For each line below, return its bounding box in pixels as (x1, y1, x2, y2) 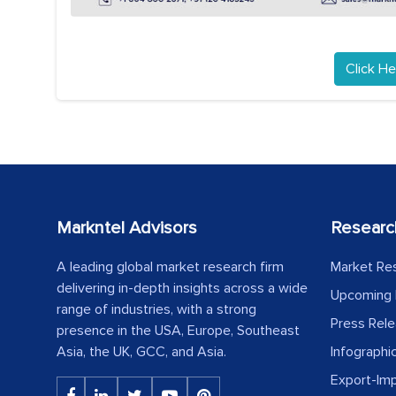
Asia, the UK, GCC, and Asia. (57, 343, 226, 362)
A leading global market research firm (57, 258, 284, 277)
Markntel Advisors (57, 217, 197, 240)
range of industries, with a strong (57, 301, 256, 319)
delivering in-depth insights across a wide (57, 279, 308, 298)
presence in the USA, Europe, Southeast (57, 322, 300, 340)
